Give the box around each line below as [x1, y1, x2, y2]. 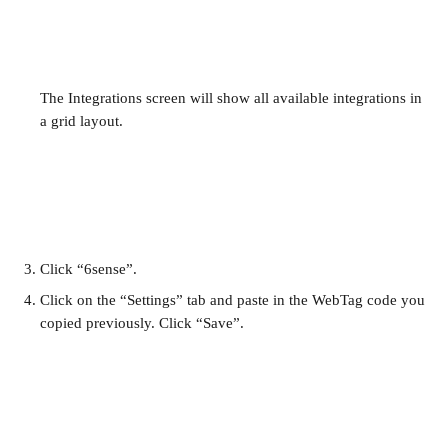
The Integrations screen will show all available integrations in [40, 90, 426, 106]
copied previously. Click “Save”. [40, 315, 244, 331]
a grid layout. [40, 113, 123, 129]
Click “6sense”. [40, 261, 137, 277]
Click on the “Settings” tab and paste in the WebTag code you [40, 292, 429, 308]
